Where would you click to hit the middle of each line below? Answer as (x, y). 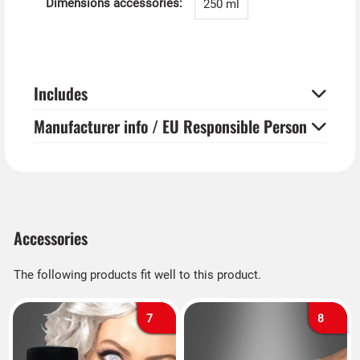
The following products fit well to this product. (137, 274)
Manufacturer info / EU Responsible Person (170, 127)
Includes (60, 93)
